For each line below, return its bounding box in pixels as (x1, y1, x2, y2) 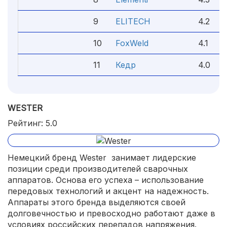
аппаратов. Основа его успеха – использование (8, 174, 204, 185)
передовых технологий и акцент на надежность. (8, 185, 209, 196)
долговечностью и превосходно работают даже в (8, 208, 215, 218)
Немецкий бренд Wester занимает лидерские (8, 152, 196, 163)
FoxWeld (116, 38, 148, 48)
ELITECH (116, 16, 150, 26)
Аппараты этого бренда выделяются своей (8, 197, 185, 207)
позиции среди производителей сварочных (8, 163, 188, 174)
